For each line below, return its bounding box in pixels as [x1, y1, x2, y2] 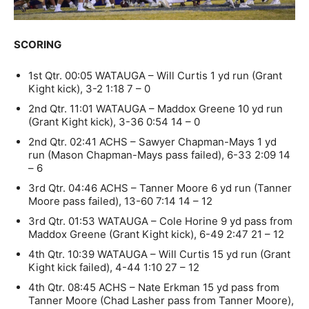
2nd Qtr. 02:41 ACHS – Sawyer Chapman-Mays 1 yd [28, 134, 277, 148]
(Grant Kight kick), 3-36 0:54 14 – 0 [28, 114, 200, 128]
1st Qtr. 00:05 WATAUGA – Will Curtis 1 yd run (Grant [28, 68, 282, 82]
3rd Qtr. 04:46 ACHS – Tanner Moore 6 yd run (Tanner [28, 181, 292, 195]
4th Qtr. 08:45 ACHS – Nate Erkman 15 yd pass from [28, 280, 279, 294]
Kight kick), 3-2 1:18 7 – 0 [28, 81, 150, 95]
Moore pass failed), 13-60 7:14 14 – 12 [28, 194, 212, 208]
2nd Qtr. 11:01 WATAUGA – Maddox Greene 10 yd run [28, 101, 283, 115]
